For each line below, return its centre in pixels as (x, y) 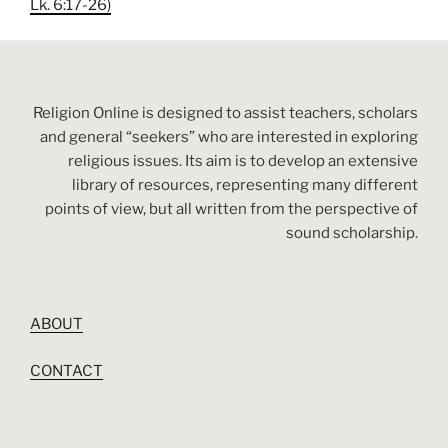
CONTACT (66, 370)
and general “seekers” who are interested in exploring (229, 136)
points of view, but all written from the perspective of (231, 208)
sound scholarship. (352, 232)
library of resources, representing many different (245, 184)
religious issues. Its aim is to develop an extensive (243, 160)
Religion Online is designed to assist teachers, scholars (225, 112)
